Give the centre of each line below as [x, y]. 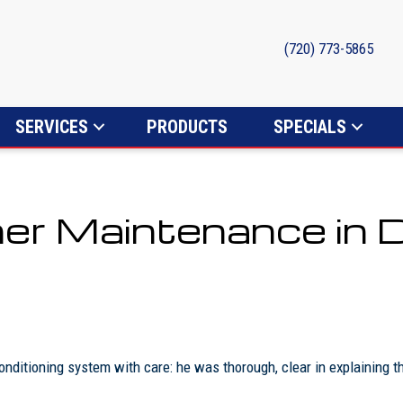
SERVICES [52, 126]
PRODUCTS [187, 126]
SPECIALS [310, 126]
